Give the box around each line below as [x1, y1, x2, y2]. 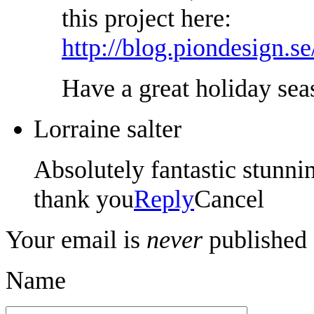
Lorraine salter [34, 114, 182, 143]
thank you [34, 184, 134, 213]
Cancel [194, 184, 264, 213]
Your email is [6, 225, 146, 254]
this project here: [62, 4, 231, 32]
